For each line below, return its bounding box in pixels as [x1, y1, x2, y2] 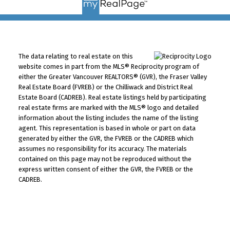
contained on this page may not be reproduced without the [18, 155, 191, 163]
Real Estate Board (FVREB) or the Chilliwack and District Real [18, 83, 193, 91]
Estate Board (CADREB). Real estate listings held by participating [18, 93, 206, 101]
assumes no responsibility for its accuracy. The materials [18, 144, 187, 152]
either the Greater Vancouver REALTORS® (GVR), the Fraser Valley [18, 72, 207, 81]
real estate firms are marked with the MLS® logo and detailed [18, 103, 199, 111]
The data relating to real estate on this [18, 52, 133, 60]
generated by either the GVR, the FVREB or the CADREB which [18, 134, 194, 142]
